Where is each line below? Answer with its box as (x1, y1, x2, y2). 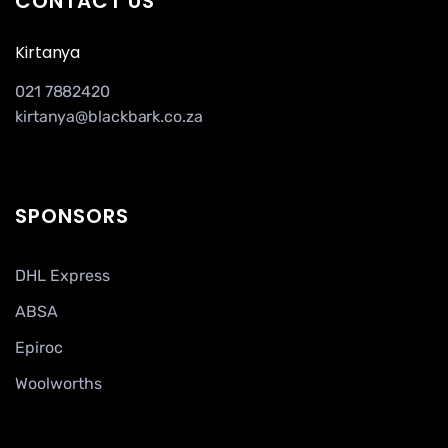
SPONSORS (15, 201, 129, 230)
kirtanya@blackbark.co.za (15, 107, 203, 127)
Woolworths (15, 373, 102, 393)
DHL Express (15, 265, 110, 285)
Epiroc (15, 337, 63, 357)
